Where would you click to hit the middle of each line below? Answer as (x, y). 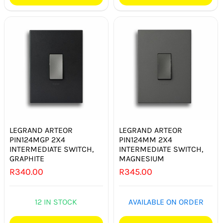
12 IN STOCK (56, 202)
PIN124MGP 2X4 (37, 140)
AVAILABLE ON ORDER (166, 202)
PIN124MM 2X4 (146, 140)
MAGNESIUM (142, 159)
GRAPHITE (27, 159)
